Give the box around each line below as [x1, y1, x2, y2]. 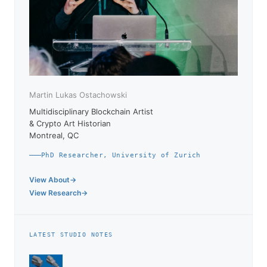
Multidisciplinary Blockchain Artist [29, 106, 153, 116]
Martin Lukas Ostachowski [29, 89, 127, 100]
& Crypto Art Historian [29, 118, 111, 128]
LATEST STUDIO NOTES [29, 231, 113, 238]
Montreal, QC [29, 130, 79, 140]
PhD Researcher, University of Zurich [41, 151, 201, 159]
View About [29, 175, 70, 184]
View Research [29, 188, 81, 197]
